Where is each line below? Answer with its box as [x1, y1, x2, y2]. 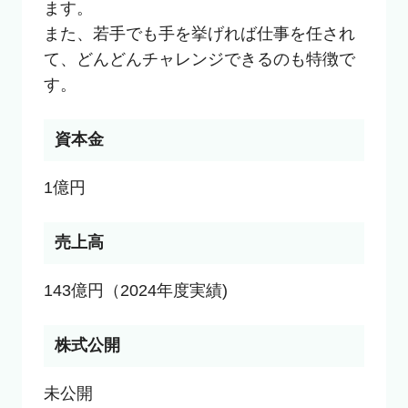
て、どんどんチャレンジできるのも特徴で [43, 50, 355, 69]
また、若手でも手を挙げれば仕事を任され [43, 25, 355, 44]
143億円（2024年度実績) [43, 281, 228, 301]
